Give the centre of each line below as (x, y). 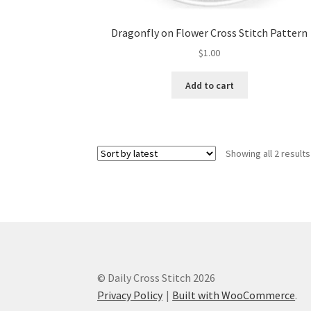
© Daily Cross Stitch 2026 (157, 277)
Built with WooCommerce (234, 295)
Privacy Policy (130, 295)
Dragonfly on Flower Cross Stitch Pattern (210, 32)
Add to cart (209, 85)
